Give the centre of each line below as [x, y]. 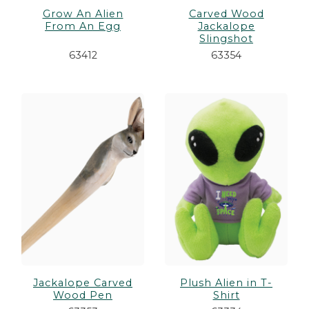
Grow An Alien [83, 14]
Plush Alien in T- [226, 283]
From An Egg [83, 27]
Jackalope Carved [83, 283]
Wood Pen [83, 296]
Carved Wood [226, 14]
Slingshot [226, 39]
